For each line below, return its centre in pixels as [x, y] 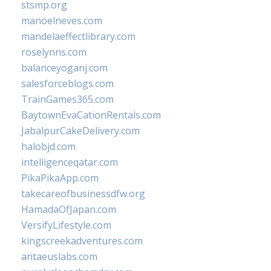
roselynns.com [54, 52]
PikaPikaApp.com [60, 178]
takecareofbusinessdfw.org [83, 193]
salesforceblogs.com [67, 83]
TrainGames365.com [67, 99]
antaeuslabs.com [59, 256]
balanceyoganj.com [64, 67]
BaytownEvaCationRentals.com [91, 115]
